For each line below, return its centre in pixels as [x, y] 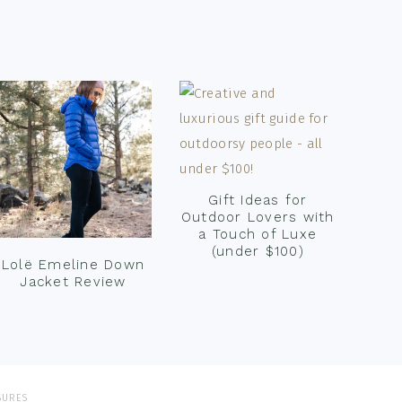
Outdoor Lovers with [258, 217]
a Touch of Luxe [258, 234]
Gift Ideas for [258, 200]
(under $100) [258, 251]
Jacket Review [73, 281]
